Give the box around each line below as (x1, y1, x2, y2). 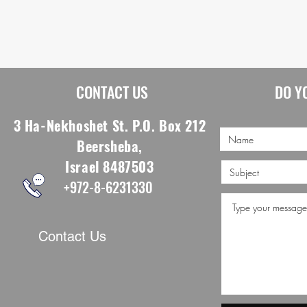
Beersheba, (77, 136, 143, 156)
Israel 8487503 (65, 156, 154, 177)
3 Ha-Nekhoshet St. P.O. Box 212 (13, 115, 206, 136)
